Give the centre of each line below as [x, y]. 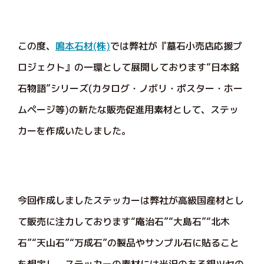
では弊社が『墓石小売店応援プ [176, 46]
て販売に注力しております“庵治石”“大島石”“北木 [124, 222]
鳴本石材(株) [83, 46]
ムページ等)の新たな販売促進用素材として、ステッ [128, 110]
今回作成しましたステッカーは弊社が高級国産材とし [131, 200]
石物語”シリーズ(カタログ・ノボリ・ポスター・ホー [130, 88]
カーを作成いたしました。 [74, 131]
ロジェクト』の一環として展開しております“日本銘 [128, 67]
